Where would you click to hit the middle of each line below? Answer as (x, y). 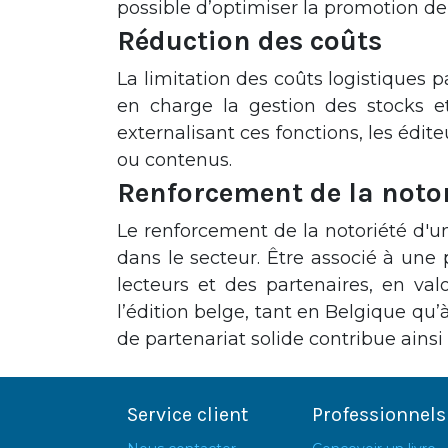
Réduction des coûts (249, 40)
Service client (187, 415)
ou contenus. (174, 160)
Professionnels (379, 415)
